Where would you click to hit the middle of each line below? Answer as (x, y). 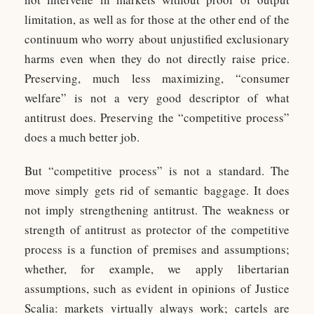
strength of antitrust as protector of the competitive (157, 230)
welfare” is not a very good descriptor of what (157, 98)
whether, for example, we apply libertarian (157, 269)
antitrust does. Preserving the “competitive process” (157, 117)
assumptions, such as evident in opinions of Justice (157, 288)
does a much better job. (82, 137)
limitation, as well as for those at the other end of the (157, 19)
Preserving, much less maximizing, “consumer (157, 78)
